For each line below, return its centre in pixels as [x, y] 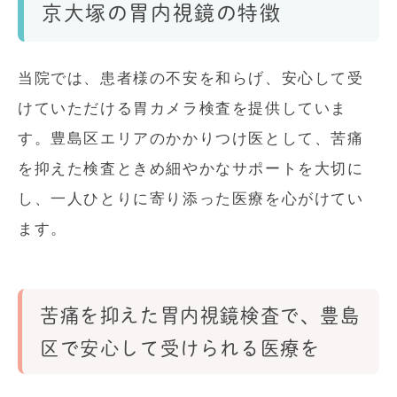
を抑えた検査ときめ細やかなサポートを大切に [191, 169]
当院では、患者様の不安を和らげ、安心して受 [191, 79]
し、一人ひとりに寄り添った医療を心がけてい [191, 199]
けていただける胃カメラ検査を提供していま [183, 109]
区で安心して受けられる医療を [180, 349]
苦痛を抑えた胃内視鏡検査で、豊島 [200, 316]
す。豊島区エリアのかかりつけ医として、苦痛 [191, 139]
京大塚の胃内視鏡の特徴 [162, 13]
